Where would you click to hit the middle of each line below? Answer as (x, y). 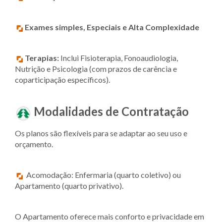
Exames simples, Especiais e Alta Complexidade (112, 27)
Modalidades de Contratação (111, 111)
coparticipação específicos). (62, 79)
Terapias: (42, 57)
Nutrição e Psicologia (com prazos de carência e (96, 68)
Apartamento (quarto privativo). (69, 186)
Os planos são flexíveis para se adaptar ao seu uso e (101, 133)
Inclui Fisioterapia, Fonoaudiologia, (118, 57)
